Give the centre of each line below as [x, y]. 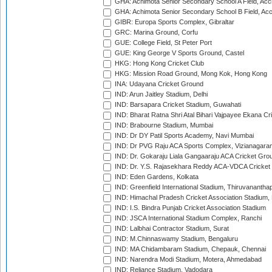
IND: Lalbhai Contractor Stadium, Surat [171, 229]
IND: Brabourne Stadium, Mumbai [163, 125]
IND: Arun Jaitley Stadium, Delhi [160, 94]
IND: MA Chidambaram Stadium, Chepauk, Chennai [189, 249]
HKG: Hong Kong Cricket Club [158, 63]
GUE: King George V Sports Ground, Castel [178, 53]
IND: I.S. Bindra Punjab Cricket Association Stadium [189, 208]
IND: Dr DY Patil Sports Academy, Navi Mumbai [183, 136]
